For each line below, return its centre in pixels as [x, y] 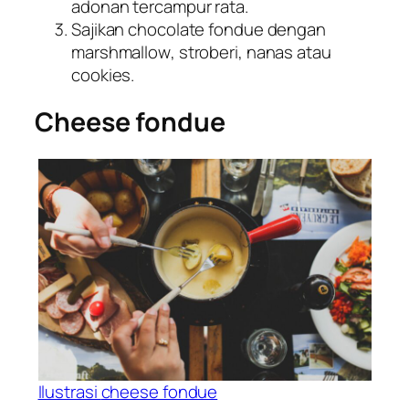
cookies [101, 74]
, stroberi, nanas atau [251, 52]
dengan [294, 29]
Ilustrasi [69, 392]
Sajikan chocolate [140, 29]
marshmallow [121, 52]
